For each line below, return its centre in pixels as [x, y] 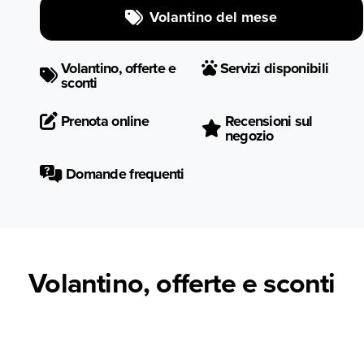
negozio [249, 136]
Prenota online [105, 121]
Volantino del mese [214, 17]
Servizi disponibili [274, 68]
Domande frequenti [125, 174]
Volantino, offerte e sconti [182, 283]
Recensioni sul [269, 121]
